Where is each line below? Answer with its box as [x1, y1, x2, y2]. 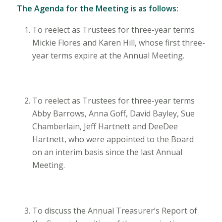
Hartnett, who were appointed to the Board [32, 134, 194, 145]
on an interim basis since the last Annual [32, 147, 182, 158]
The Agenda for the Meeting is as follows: [16, 2, 178, 14]
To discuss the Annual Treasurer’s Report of [32, 205, 197, 216]
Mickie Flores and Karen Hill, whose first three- [32, 37, 205, 48]
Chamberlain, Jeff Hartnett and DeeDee [32, 121, 178, 132]
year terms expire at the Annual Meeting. [32, 50, 184, 61]
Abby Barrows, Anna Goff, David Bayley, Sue [32, 108, 195, 119]
